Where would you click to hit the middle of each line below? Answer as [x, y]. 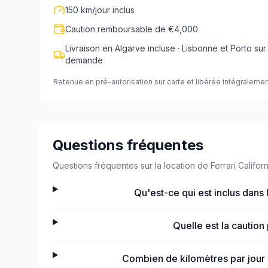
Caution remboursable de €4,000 [132, 29]
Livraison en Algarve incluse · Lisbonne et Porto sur [166, 48]
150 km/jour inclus [100, 10]
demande [84, 60]
